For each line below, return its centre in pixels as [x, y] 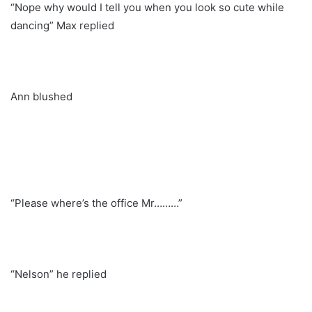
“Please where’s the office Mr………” [96, 203]
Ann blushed [41, 96]
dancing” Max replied [62, 25]
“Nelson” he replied [58, 274]
